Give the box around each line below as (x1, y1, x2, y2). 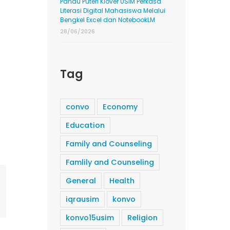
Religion (127, 213, 158, 223)
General (65, 176, 96, 186)
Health (109, 176, 135, 186)
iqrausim (65, 194, 99, 205)
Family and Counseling (65, 139, 152, 149)
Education (65, 120, 105, 131)
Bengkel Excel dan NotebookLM (60, 15, 155, 25)
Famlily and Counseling (65, 157, 154, 168)
